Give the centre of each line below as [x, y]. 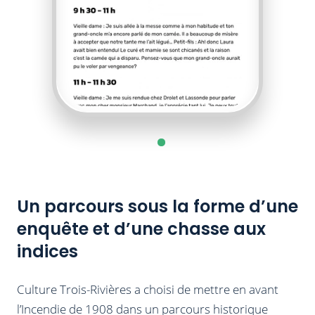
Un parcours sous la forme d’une [157, 206]
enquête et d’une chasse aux [141, 229]
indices [47, 251]
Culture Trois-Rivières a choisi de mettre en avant [148, 289]
